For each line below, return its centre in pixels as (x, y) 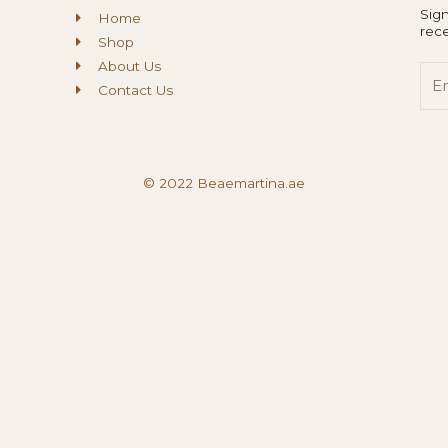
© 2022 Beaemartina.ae (224, 182)
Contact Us (136, 90)
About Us (130, 66)
